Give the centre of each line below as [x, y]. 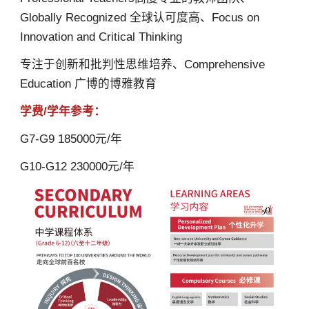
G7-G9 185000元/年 [71, 139]
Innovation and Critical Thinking [101, 37]
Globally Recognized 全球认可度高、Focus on [139, 17]
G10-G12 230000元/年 [77, 166]
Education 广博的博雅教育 [88, 83]
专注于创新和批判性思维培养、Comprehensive [142, 64]
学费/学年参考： [62, 111]
